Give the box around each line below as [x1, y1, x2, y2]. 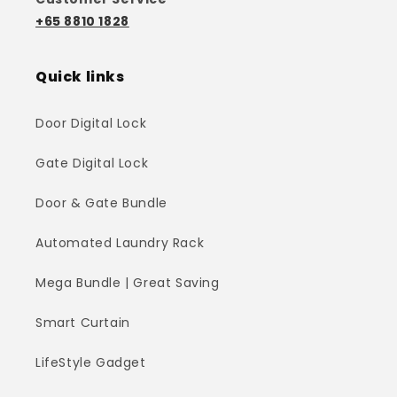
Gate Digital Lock [35, 154, 149, 173]
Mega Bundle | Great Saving [35, 274, 220, 292]
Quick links [35, 66, 125, 88]
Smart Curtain [35, 314, 130, 332]
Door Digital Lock [35, 114, 147, 133]
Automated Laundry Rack [35, 234, 205, 253]
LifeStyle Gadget [35, 354, 146, 372]
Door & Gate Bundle [35, 194, 167, 213]
